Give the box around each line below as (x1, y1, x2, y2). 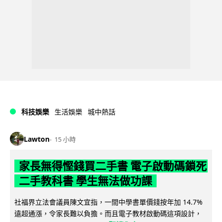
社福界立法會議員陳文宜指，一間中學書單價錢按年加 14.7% (14, 197, 203, 207)
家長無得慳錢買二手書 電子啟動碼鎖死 (18, 160, 207, 173)
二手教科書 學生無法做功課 (18, 174, 152, 188)
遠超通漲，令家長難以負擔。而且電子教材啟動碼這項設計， (14, 209, 202, 219)
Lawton (24, 134, 50, 144)
